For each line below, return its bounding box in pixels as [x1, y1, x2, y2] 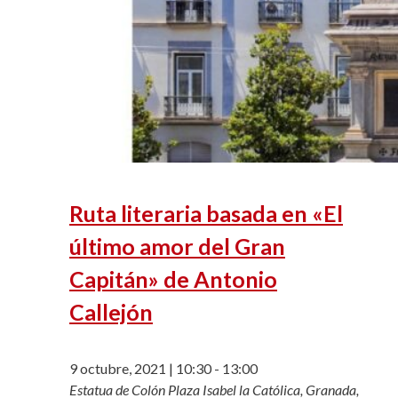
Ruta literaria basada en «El [69, 200, 343, 227]
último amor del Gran [69, 233, 285, 260]
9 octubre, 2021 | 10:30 [69, 360, 211, 378]
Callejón [69, 298, 153, 326]
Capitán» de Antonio [69, 266, 277, 293]
